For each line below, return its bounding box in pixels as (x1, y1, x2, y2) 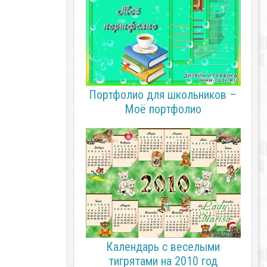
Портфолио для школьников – (89, 88, 237, 102)
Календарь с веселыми (105, 240, 220, 254)
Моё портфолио (124, 102, 201, 116)
